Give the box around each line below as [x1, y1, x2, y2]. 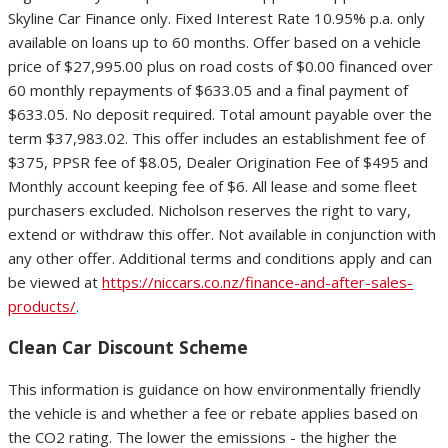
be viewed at [8, 271, 102, 292]
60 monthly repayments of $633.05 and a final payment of [8, 79, 408, 100]
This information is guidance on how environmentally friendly [8, 378, 421, 399]
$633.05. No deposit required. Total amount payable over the [8, 103, 432, 124]
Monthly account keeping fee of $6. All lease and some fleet [8, 175, 417, 196]
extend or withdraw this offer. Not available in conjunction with [8, 223, 436, 244]
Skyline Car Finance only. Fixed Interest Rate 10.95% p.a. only [8, 7, 425, 28]
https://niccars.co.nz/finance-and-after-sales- [102, 271, 413, 292]
